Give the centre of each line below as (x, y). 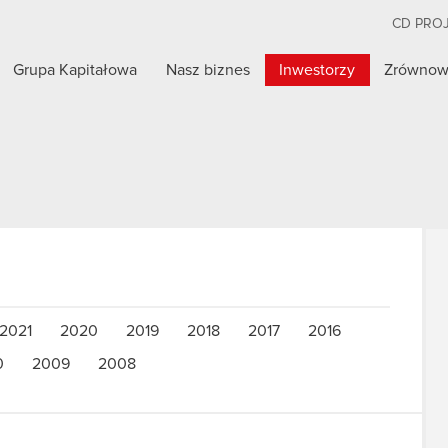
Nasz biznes (208, 70)
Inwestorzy (317, 70)
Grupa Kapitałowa (75, 70)
